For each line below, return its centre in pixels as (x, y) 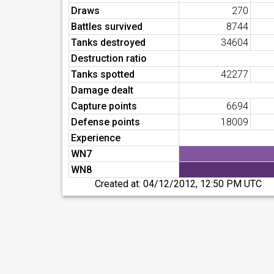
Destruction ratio (109, 58)
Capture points (104, 106)
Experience (96, 138)
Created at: (119, 184)
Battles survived (107, 27)
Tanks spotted (103, 74)
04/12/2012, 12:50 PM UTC (203, 184)
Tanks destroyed (108, 43)
